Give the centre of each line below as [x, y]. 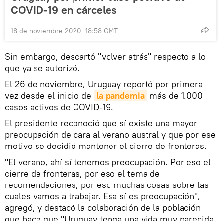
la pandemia [120, 96]
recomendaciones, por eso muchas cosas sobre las [107, 185]
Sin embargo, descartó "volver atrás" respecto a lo [105, 57]
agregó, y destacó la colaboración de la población [103, 208]
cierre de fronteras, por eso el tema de [82, 174]
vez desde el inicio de [49, 96]
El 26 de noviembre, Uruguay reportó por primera [104, 84]
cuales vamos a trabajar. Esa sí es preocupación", [103, 196]
